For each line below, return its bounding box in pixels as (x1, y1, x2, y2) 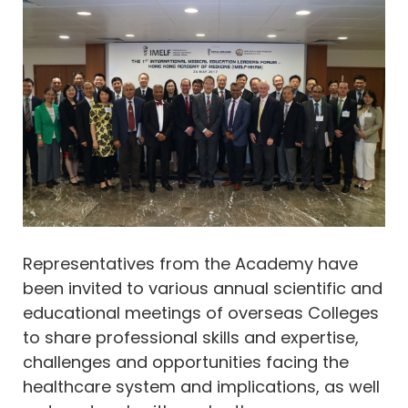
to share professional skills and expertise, (23, 325, 359, 349)
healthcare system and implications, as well (23, 374, 380, 398)
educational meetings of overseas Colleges (23, 301, 379, 324)
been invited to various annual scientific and (23, 276, 382, 300)
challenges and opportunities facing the (23, 350, 349, 373)
